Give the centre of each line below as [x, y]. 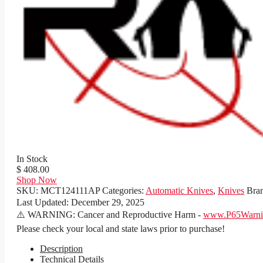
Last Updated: [44, 203]
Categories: [124, 191]
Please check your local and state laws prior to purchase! [121, 229]
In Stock [32, 159]
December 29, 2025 [108, 203]
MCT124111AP [70, 191]
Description [61, 249]
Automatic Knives [179, 191]
